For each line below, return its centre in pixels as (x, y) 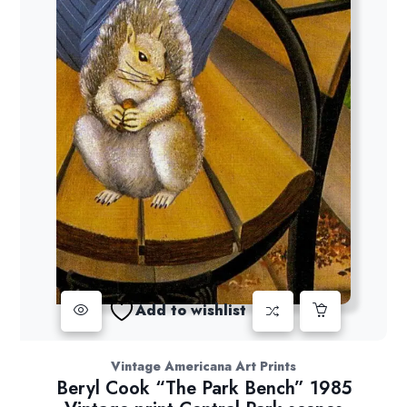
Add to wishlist (190, 311)
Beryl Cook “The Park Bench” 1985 (203, 388)
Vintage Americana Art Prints (203, 366)
